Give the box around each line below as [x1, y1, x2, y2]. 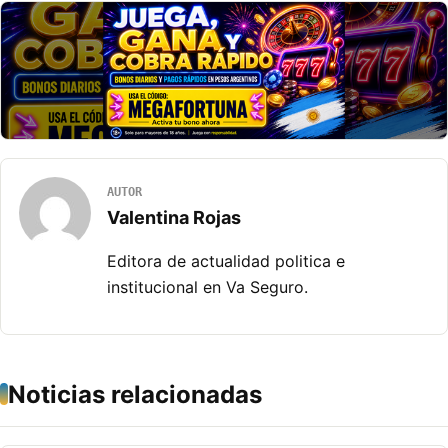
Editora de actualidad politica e [107, 250, 345, 271]
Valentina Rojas [107, 206, 241, 228]
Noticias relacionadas [8, 379, 262, 409]
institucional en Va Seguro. [107, 276, 308, 297]
